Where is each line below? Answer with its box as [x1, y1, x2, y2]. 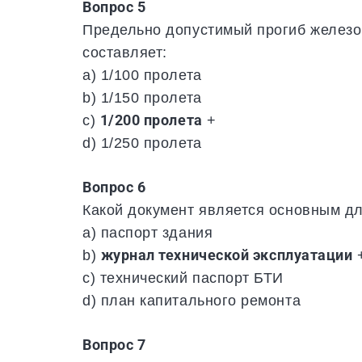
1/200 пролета [99, 112, 203, 129]
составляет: [82, 44, 167, 61]
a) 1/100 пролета [82, 66, 202, 84]
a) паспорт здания [82, 224, 213, 242]
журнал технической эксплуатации [100, 246, 353, 264]
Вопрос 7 [82, 336, 146, 354]
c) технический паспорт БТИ [82, 269, 284, 287]
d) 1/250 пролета [82, 134, 202, 152]
